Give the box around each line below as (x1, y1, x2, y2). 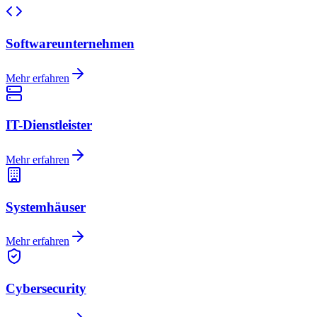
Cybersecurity (6, 281, 86, 296)
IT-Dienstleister (6, 117, 92, 133)
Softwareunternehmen (6, 35, 134, 51)
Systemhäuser (6, 199, 86, 214)
